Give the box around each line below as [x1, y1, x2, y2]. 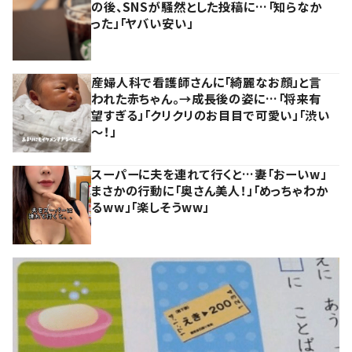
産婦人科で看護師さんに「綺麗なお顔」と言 [91, 73, 322, 91]
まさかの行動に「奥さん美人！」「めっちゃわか [91, 181, 328, 200]
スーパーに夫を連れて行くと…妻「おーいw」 [91, 165, 327, 183]
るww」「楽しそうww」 [91, 198, 210, 216]
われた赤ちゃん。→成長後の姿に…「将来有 [91, 90, 322, 108]
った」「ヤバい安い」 [91, 14, 193, 32]
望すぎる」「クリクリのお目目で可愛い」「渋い [91, 106, 330, 124]
